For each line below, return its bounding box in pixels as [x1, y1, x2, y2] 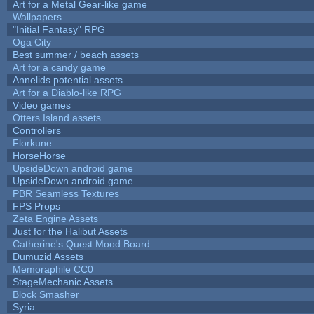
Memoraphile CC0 [12, 263, 93, 275]
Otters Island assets [12, 111, 101, 123]
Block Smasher [12, 288, 79, 300]
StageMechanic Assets [12, 275, 113, 287]
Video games [12, 99, 71, 111]
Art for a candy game [12, 61, 106, 73]
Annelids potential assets [12, 74, 123, 86]
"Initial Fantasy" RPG [12, 23, 105, 35]
